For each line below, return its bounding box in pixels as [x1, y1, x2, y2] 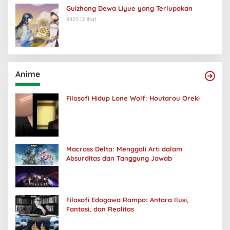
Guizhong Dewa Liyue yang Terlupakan [66, 4, 193, 13]
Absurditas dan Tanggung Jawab [66, 154, 172, 163]
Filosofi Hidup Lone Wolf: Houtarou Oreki [66, 94, 200, 103]
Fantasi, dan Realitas [66, 205, 134, 214]
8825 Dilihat [66, 15, 97, 23]
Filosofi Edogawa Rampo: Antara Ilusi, [66, 196, 189, 204]
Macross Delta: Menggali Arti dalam [66, 145, 182, 154]
